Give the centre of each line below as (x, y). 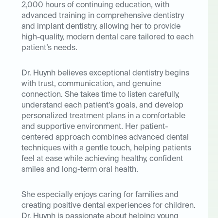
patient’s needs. (49, 48)
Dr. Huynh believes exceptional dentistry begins (105, 74)
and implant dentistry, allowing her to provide (101, 27)
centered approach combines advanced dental (105, 138)
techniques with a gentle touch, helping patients (106, 149)
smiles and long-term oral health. (80, 170)
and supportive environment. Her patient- (95, 127)
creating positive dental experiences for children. (109, 206)
